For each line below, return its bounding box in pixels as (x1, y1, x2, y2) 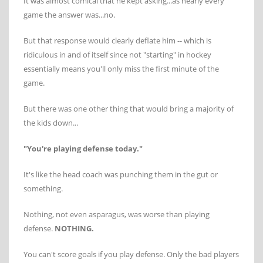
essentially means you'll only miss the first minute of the (23, 63, 219, 75)
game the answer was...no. (23, 9, 115, 21)
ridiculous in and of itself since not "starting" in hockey (23, 49, 211, 60)
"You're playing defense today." (23, 143, 143, 154)
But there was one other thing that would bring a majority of (23, 103, 234, 114)
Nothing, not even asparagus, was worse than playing (23, 209, 210, 220)
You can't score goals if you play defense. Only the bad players (23, 249, 239, 260)
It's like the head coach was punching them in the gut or (23, 169, 218, 180)
